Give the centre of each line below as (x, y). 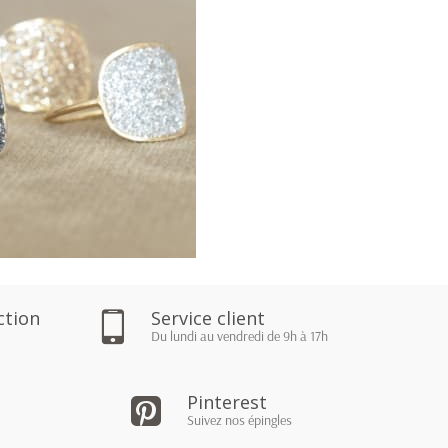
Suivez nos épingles (239, 419)
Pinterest (226, 401)
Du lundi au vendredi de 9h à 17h (239, 335)
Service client (207, 317)
